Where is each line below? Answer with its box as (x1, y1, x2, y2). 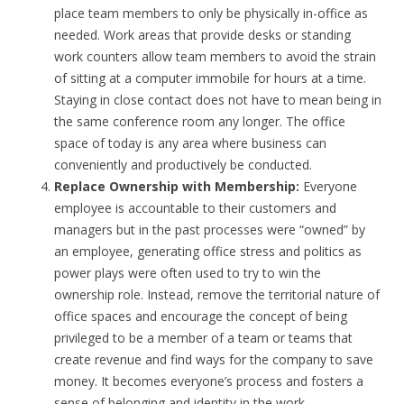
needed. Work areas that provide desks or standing (54, 26, 351, 43)
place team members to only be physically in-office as (54, 5, 368, 22)
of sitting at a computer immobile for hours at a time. (54, 69, 366, 87)
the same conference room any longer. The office (54, 113, 345, 130)
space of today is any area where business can (54, 134, 326, 151)
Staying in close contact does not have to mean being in (54, 91, 381, 108)
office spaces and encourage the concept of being (54, 308, 347, 325)
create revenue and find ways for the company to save (54, 351, 373, 368)
